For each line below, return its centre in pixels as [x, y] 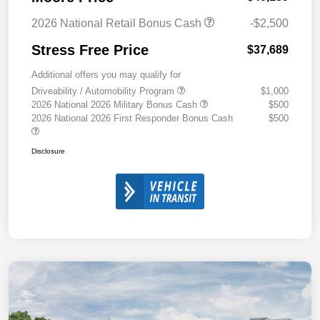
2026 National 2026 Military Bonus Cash [116, 105]
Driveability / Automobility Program [104, 91]
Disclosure [48, 151]
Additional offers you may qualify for [106, 75]
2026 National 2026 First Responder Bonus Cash [132, 119]
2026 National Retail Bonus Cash [118, 24]
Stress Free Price [90, 50]
